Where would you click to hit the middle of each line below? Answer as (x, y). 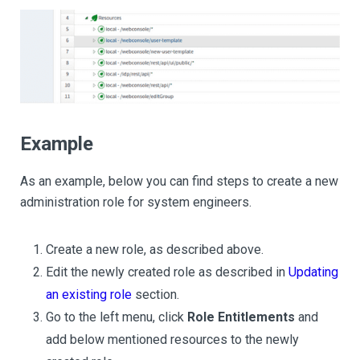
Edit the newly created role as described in (167, 272)
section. (155, 294)
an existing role (89, 294)
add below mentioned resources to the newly (172, 339)
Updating (313, 272)
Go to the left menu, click (117, 317)
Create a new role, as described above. (155, 249)
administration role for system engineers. (136, 202)
